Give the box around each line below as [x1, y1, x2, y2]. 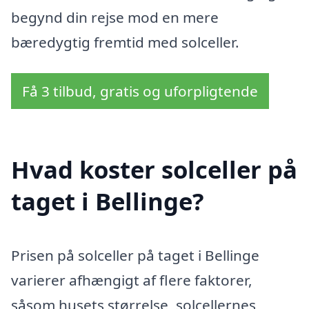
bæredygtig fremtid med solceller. [11, 32, 239, 52]
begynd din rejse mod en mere [11, 7, 219, 27]
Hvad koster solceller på [11, 153, 297, 186]
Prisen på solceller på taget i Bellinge [11, 246, 259, 266]
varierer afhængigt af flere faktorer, [11, 270, 252, 290]
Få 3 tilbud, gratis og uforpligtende [22, 81, 258, 101]
